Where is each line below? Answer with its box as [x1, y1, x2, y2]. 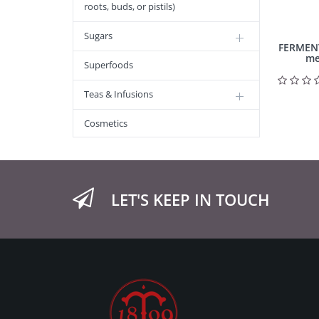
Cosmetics [84, 117, 127, 130]
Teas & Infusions [84, 88, 153, 100]
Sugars [84, 29, 113, 42]
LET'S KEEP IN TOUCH [111, 189, 270, 210]
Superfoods [84, 58, 133, 71]
